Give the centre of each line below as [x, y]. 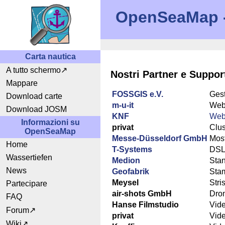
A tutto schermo [33, 70]
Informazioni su [50, 122]
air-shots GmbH [142, 194]
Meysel [125, 183]
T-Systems [132, 150]
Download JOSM [36, 109]
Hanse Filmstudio [145, 205]
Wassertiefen [29, 157]
